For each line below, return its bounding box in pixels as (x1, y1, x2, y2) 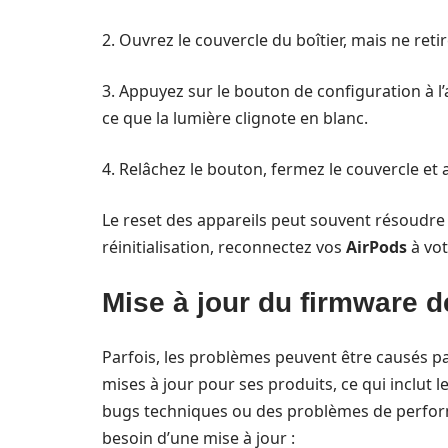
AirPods (346, 236, 407, 258)
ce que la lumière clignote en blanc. (102, 107, 368, 129)
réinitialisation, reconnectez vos (102, 236, 346, 258)
